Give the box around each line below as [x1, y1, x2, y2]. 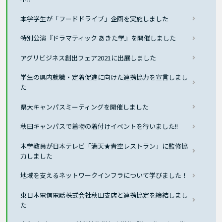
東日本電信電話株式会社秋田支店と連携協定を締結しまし [20, 190, 188, 200]
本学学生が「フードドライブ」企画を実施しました [20, 13, 169, 23]
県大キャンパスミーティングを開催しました [20, 102, 149, 111]
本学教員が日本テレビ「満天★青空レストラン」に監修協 [20, 141, 188, 151]
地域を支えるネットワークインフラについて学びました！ [20, 170, 188, 180]
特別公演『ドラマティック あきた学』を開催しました [20, 33, 176, 43]
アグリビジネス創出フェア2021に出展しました [20, 53, 157, 62]
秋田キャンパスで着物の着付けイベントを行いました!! [20, 121, 178, 131]
